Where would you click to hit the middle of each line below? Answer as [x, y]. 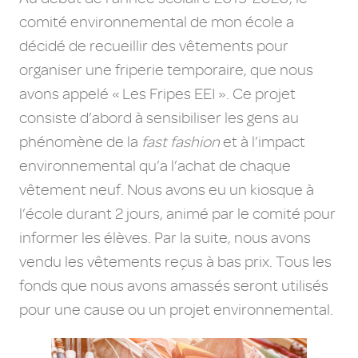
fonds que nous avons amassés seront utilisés [174, 285]
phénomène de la [80, 141]
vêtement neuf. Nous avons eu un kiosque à [167, 189]
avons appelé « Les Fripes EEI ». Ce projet [157, 93]
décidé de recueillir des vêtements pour [154, 46]
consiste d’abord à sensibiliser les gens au [159, 117]
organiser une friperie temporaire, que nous [166, 70]
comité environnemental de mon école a [157, 22]
